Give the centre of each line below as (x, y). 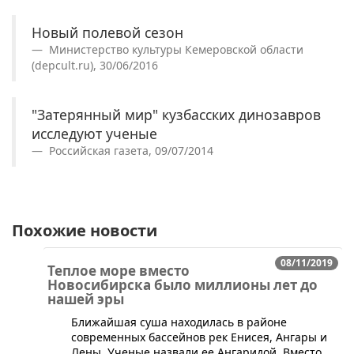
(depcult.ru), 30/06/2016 (95, 65)
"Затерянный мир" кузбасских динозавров (176, 114)
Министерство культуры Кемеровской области (175, 49)
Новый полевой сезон (107, 32)
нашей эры (86, 299)
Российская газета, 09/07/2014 (130, 150)
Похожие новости (85, 230)
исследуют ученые (94, 133)
